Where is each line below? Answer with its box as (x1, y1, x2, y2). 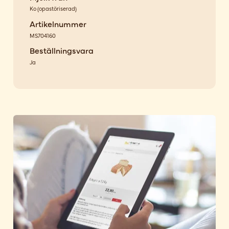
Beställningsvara (29, 44, 94, 56)
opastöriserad (38, 5, 75, 13)
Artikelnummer (29, 18, 86, 30)
